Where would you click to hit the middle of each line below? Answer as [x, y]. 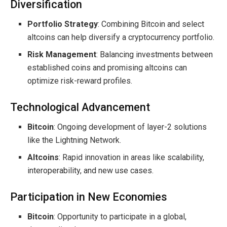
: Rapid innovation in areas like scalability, [132, 157]
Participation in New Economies [89, 197]
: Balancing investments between [155, 54]
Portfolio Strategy [63, 24]
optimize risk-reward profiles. [80, 81]
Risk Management [62, 54]
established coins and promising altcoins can [107, 67]
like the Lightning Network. [74, 140]
